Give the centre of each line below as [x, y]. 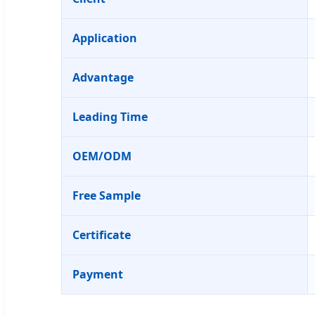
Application [105, 38]
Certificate [102, 234]
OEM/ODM [102, 156]
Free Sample [107, 195]
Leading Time [110, 116]
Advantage [103, 77]
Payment [98, 274]
